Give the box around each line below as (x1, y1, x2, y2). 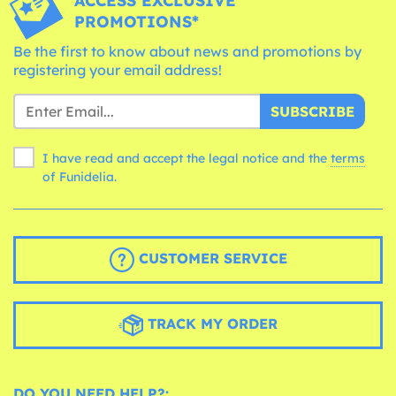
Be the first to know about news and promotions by (13, 42, 362, 60)
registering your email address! (13, 60, 222, 79)
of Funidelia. (42, 168, 117, 185)
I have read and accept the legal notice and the (42, 149, 331, 166)
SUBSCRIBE (270, 102, 354, 120)
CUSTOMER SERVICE (133, 248, 287, 267)
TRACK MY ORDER (143, 314, 278, 332)
